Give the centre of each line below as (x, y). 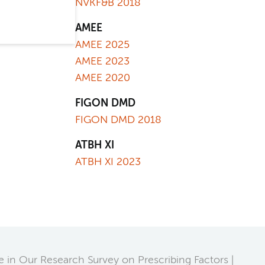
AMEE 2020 (103, 78)
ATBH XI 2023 (108, 162)
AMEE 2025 (102, 45)
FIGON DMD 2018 (118, 120)
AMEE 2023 (102, 62)
